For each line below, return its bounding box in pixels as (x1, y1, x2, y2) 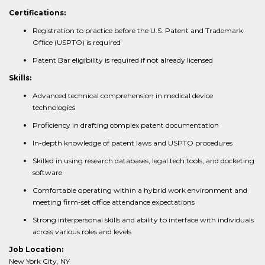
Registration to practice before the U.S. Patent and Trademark (33, 26, 243, 35)
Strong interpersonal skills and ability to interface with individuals (33, 215, 254, 224)
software (33, 168, 62, 177)
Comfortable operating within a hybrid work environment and (33, 186, 247, 195)
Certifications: (9, 8, 66, 17)
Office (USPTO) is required (33, 38, 121, 47)
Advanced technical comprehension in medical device (33, 91, 213, 100)
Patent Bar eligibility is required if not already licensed (33, 56, 213, 64)
